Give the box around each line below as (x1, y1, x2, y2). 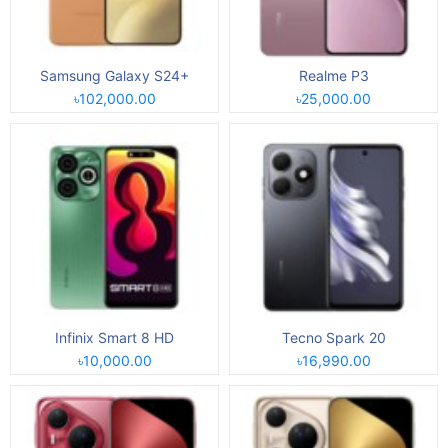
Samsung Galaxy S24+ (40, 66, 189, 84)
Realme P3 (298, 66, 369, 84)
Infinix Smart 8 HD (55, 328, 174, 346)
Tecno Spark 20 (281, 328, 386, 346)
